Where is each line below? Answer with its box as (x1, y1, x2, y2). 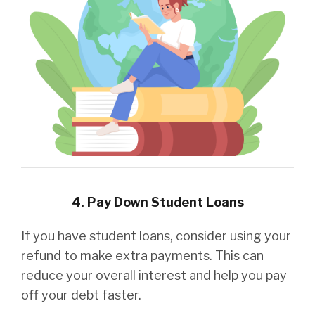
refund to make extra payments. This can (21, 248, 264, 264)
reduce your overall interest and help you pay (21, 268, 287, 283)
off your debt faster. (21, 288, 141, 303)
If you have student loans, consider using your (21, 229, 291, 244)
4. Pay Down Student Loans (71, 195, 244, 210)
